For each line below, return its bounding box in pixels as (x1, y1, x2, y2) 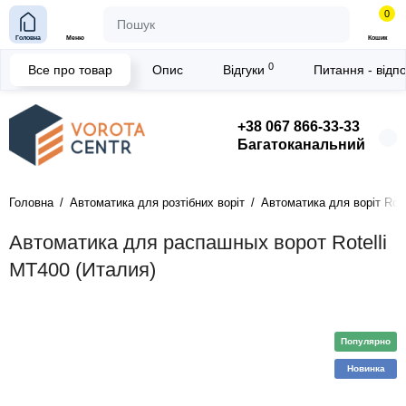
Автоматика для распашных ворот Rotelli (9, 231, 387, 254)
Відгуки (223, 63, 268, 77)
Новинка (346, 363, 385, 373)
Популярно (341, 336, 391, 346)
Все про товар (28, 63, 112, 77)
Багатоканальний (237, 136, 365, 152)
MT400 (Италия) (9, 258, 156, 281)
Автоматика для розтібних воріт (70, 196, 245, 209)
